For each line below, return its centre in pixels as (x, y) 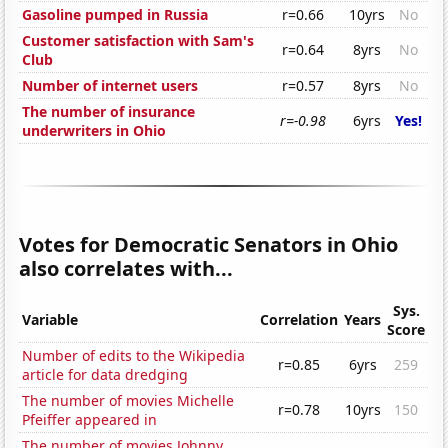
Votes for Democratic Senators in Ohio (209, 245)
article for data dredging (105, 375)
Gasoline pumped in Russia (115, 15)
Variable (50, 320)
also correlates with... (126, 269)
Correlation (299, 320)
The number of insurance (109, 112)
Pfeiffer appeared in (90, 420)
